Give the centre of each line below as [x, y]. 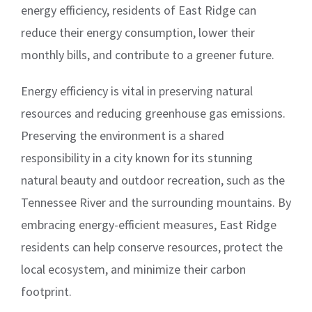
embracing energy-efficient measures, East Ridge [149, 225]
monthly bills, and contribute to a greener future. [148, 55]
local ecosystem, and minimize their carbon [133, 270]
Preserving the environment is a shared [123, 136]
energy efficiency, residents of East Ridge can [139, 10]
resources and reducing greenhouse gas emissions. [153, 114]
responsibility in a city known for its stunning [137, 158]
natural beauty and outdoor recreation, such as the [153, 180]
